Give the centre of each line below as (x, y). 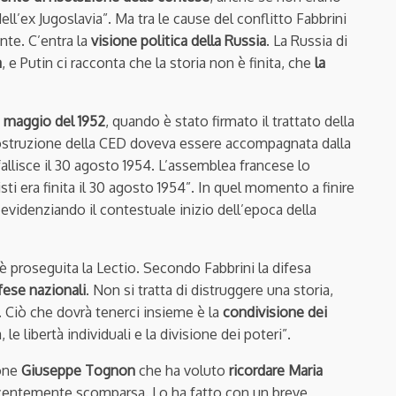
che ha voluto (182, 371)
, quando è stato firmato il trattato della (230, 122)
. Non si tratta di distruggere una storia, (209, 290)
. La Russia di (307, 41)
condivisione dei (275, 312)
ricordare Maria (276, 371)
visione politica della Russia (179, 41)
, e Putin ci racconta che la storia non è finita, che (158, 63)
